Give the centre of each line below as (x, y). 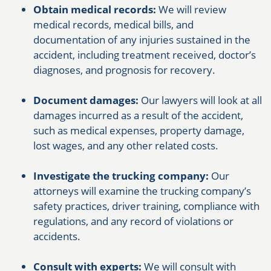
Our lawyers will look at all (200, 100)
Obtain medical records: (95, 10)
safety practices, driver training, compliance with (146, 206)
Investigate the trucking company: (121, 176)
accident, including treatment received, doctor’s (145, 55)
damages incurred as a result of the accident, (138, 116)
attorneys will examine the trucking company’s (142, 191)
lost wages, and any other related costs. (126, 146)
